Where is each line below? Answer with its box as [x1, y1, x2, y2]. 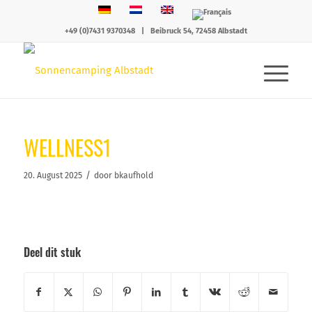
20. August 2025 [23, 171, 82, 180]
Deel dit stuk [23, 243, 81, 260]
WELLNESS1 [23, 132, 111, 163]
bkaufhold [114, 171, 153, 180]
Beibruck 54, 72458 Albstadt [150, 26, 247, 36]
